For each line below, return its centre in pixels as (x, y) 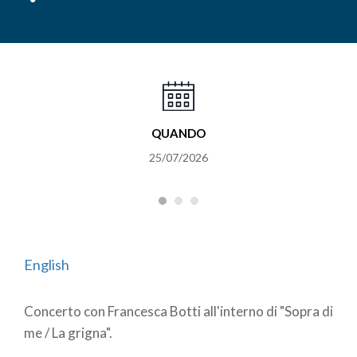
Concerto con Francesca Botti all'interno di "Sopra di (178, 312)
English (47, 265)
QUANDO (178, 133)
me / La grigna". (68, 333)
